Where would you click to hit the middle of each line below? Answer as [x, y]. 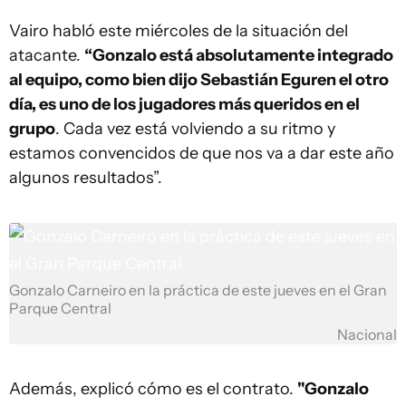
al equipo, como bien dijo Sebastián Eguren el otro [199, 80]
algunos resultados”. [86, 178]
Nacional [367, 335]
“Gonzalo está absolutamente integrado [239, 55]
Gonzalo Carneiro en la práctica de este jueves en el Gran [198, 290]
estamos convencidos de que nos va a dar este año [202, 153]
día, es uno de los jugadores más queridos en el [184, 104]
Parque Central [60, 309]
